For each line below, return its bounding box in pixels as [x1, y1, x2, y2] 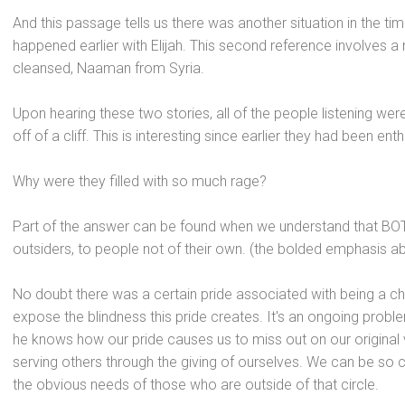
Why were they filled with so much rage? [13, 173, 267, 190]
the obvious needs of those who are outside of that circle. [13, 376, 379, 393]
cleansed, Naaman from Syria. [13, 60, 204, 77]
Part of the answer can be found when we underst [13, 218, 326, 235]
